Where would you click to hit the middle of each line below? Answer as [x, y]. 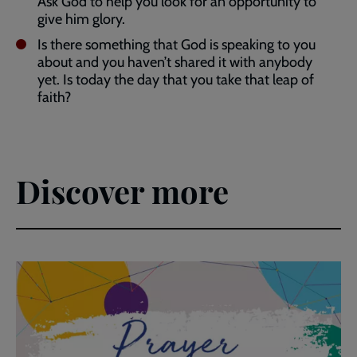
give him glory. [81, 20]
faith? [56, 98]
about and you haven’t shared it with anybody [175, 63]
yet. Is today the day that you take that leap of [176, 80]
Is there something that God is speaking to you [177, 45]
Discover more [122, 191]
